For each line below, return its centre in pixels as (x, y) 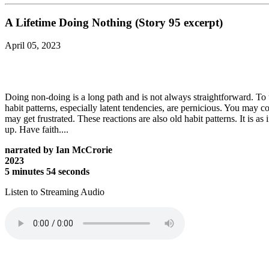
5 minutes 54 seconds (47, 172)
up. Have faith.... (37, 130)
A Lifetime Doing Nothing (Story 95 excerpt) (114, 22)
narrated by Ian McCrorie (59, 150)
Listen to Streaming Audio (55, 192)
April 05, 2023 (33, 46)
